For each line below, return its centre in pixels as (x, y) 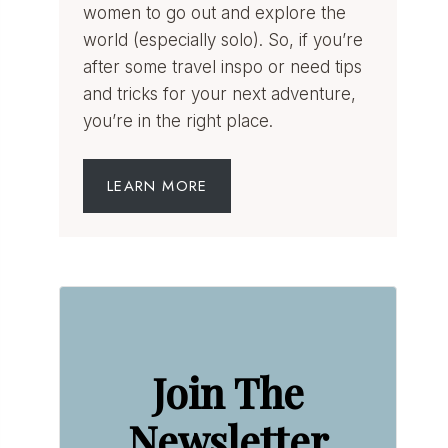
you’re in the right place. (178, 120)
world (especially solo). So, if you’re (223, 39)
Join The (228, 391)
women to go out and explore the (215, 12)
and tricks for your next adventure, (220, 93)
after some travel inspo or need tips (223, 66)
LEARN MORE (157, 185)
